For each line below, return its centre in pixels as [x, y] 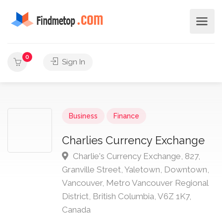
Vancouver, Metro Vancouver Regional [135, 183]
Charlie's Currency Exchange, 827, [136, 156]
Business [83, 116]
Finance [126, 116]
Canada [76, 210]
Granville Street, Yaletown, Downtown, [136, 169]
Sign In [73, 62]
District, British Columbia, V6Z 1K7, [127, 196]
